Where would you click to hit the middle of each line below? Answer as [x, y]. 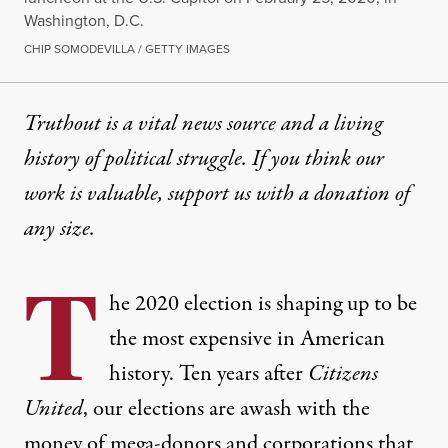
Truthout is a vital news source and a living [203, 124]
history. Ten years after [208, 374]
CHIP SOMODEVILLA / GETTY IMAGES [127, 49]
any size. [59, 229]
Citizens [343, 374]
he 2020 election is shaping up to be [263, 304]
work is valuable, [96, 194]
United [53, 409]
